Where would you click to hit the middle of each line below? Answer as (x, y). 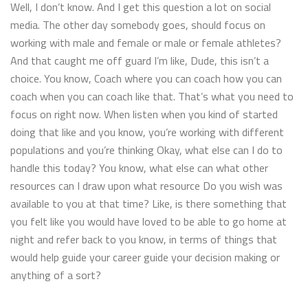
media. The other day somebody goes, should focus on (138, 24)
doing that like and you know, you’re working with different (147, 132)
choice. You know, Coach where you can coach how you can (146, 78)
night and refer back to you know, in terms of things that (144, 239)
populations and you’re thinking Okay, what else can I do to (146, 150)
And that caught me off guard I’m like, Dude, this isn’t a (140, 60)
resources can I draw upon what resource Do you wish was (146, 185)
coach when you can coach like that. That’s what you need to (152, 96)
